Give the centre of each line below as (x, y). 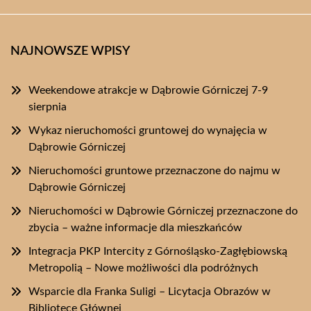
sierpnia (48, 107)
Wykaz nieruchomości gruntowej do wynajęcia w (148, 130)
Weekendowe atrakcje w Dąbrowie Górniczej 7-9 (148, 90)
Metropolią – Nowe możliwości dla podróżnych (143, 268)
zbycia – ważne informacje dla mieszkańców (135, 227)
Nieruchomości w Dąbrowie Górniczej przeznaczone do (163, 211)
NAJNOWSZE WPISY (70, 51)
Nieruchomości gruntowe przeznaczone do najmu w (154, 170)
